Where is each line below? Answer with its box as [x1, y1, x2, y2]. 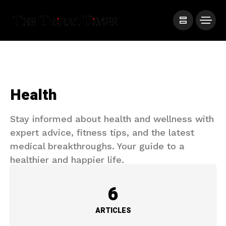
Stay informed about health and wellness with [10, 114, 214, 124]
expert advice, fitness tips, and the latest [10, 127, 194, 138]
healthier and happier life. [10, 154, 124, 165]
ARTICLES [95, 205, 131, 216]
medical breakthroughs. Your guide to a [10, 141, 185, 151]
